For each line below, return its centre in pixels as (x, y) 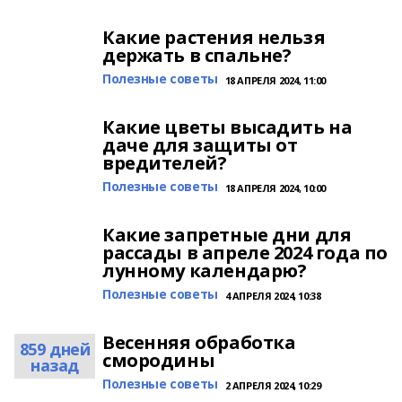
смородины (159, 360)
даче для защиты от (200, 145)
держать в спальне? (197, 55)
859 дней (55, 349)
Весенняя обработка (199, 342)
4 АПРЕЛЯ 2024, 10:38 (273, 296)
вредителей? (165, 163)
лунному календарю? (205, 271)
